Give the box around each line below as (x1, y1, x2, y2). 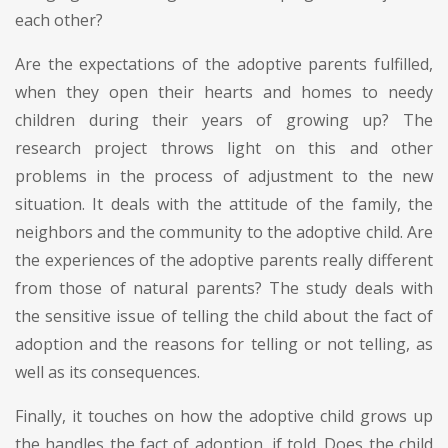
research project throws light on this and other (15, 136, 433, 159)
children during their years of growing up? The (15, 108, 433, 131)
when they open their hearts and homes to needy (15, 80, 433, 103)
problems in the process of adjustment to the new (15, 164, 433, 187)
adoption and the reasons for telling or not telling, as (15, 332, 433, 355)
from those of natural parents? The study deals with (15, 276, 433, 299)
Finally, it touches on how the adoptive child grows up (15, 404, 433, 427)
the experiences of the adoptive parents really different (15, 248, 433, 271)
